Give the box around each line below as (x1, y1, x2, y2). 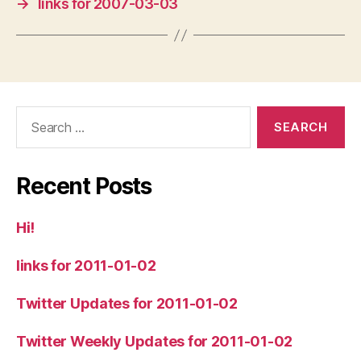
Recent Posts (16, 172, 152, 200)
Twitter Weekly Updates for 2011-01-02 (16, 333, 293, 350)
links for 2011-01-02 (16, 257, 156, 274)
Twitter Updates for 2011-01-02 (16, 295, 238, 312)
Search (9, 106, 54, 122)
